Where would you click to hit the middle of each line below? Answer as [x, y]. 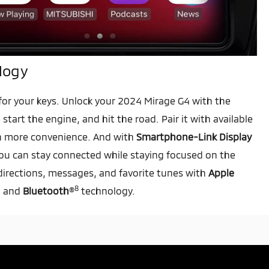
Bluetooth [46, 191]
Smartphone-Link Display [194, 137]
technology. [107, 191]
